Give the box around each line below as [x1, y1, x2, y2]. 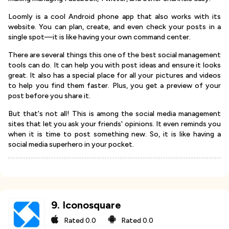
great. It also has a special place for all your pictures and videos [8, 71, 221, 80]
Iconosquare [62, 199, 122, 212]
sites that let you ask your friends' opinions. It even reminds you [8, 120, 221, 129]
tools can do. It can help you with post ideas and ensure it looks [8, 61, 221, 70]
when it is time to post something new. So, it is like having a [8, 130, 221, 139]
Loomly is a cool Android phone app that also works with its [8, 12, 221, 21]
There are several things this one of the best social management [8, 51, 221, 60]
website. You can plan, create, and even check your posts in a [8, 22, 221, 32]
